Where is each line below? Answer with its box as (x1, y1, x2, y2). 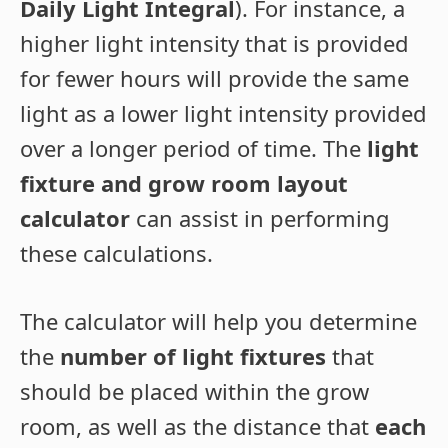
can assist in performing (130, 203, 390, 234)
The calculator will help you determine (20, 306, 417, 337)
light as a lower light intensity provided (20, 98, 427, 129)
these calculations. (20, 238, 213, 269)
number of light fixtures (60, 341, 326, 372)
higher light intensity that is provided (20, 28, 409, 59)
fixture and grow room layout (20, 168, 348, 199)
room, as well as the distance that (20, 411, 375, 442)
